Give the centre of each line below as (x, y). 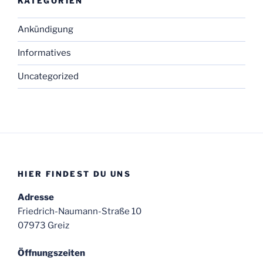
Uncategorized (48, 77)
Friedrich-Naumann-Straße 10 (80, 212)
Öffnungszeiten (51, 253)
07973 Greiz (43, 226)
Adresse (36, 198)
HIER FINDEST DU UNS (74, 173)
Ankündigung (45, 30)
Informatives (44, 53)
